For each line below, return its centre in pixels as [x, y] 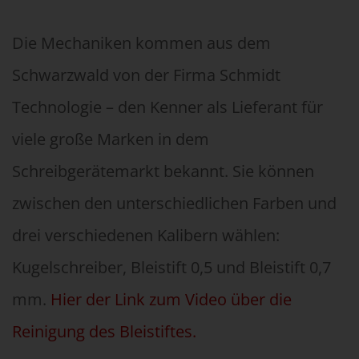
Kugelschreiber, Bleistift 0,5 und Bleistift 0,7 [171, 267]
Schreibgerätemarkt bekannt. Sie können [163, 171]
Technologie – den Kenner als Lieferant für [167, 107]
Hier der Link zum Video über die [171, 299]
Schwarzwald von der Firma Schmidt [146, 75]
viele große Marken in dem [111, 139]
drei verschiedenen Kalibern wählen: [146, 235]
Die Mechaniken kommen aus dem [141, 43]
